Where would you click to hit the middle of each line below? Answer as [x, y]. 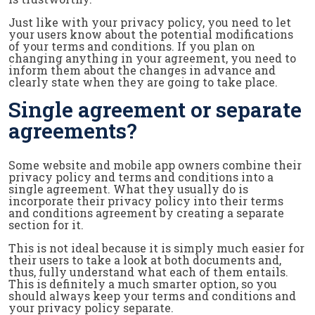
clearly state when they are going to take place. [143, 82]
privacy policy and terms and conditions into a [141, 177]
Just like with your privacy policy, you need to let [150, 22]
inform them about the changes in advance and [142, 70]
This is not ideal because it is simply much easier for [156, 248]
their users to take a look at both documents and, [145, 260]
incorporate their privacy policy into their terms [146, 201]
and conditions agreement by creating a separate [146, 213]
